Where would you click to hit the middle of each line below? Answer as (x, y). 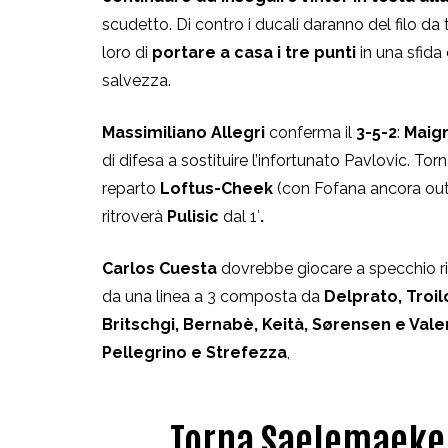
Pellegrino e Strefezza (194, 352)
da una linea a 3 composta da (211, 296)
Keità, (287, 324)
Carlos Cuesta (159, 268)
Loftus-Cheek (218, 188)
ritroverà (134, 216)
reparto (131, 188)
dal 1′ (239, 216)
